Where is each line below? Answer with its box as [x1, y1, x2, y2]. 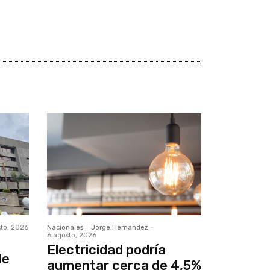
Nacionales [46, 224, 83, 232]
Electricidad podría [46, 242, 166, 259]
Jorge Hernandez [90, 224, 148, 232]
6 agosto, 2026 [46, 231, 96, 240]
